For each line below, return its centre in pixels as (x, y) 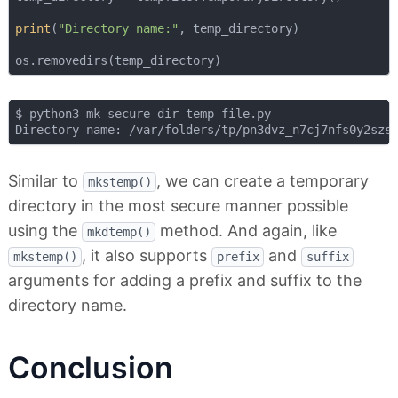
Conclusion (91, 368)
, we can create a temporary (263, 181)
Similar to (45, 181)
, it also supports (147, 256)
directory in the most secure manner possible (178, 206)
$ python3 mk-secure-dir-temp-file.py (143, 114)
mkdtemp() (119, 232)
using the (45, 231)
